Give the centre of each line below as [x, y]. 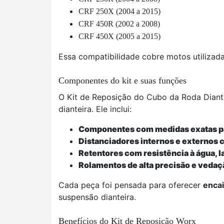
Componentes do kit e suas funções [122, 80]
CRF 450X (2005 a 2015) [119, 36]
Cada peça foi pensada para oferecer [131, 185]
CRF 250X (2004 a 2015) [119, 11]
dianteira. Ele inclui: [95, 109]
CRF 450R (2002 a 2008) [119, 24]
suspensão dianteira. [97, 197]
